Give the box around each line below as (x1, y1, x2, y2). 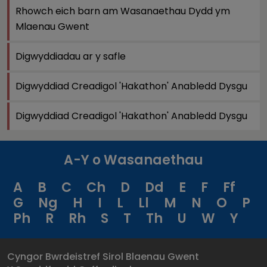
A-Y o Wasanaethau (64, 151, 203, 169)
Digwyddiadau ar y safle (15, 49, 126, 63)
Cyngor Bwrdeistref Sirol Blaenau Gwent (7, 250, 199, 263)
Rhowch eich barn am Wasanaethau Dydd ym (15, 4, 230, 18)
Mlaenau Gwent (15, 20, 89, 33)
